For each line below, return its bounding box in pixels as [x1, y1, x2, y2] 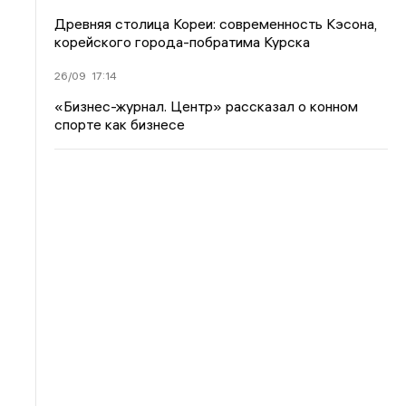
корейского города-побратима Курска [54, 32, 311, 51]
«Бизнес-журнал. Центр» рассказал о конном [54, 96, 359, 115]
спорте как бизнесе [54, 114, 186, 133]
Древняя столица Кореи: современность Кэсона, [54, 14, 378, 33]
